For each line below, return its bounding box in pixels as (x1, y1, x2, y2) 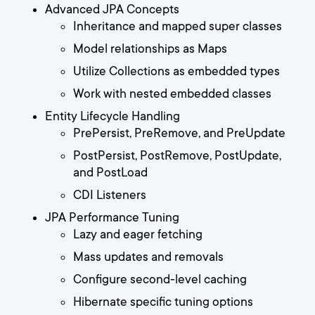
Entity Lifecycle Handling (45, 109, 180, 124)
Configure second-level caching (73, 272, 247, 287)
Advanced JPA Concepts (45, 2, 179, 17)
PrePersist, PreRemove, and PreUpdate (73, 126, 285, 141)
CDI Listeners (73, 188, 146, 202)
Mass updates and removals (73, 250, 224, 264)
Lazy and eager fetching (73, 227, 202, 242)
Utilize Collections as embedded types (73, 64, 280, 79)
